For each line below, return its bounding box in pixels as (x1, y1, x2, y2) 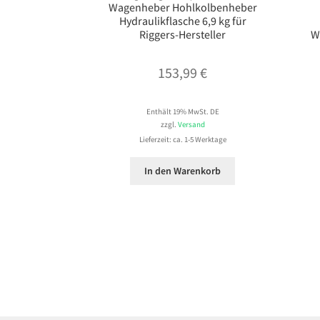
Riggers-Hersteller (139, 27, 226, 42)
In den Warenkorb (144, 164, 221, 178)
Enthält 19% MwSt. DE (146, 106, 219, 116)
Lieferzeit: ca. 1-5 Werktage (139, 134, 226, 144)
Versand (177, 119, 205, 129)
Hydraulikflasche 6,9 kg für (119, 14, 246, 29)
